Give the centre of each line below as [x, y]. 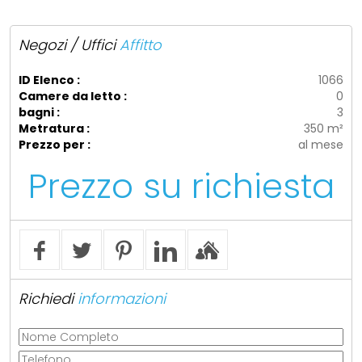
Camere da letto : [72, 97]
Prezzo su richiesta [181, 187]
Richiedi [46, 299]
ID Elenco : [49, 80]
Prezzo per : [54, 145]
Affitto [138, 45]
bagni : [39, 113]
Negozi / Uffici [67, 45]
